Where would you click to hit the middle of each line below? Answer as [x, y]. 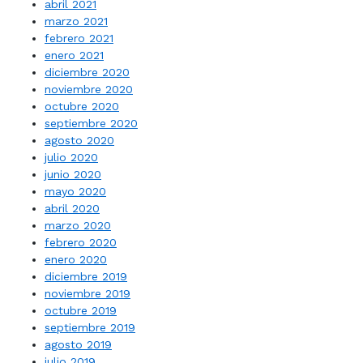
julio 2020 [71, 157]
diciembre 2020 [87, 72]
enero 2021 [74, 55]
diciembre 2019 [86, 276]
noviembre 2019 [88, 293]
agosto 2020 [79, 140]
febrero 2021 [79, 38]
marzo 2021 [76, 21]
